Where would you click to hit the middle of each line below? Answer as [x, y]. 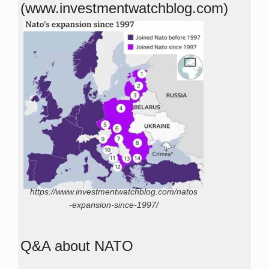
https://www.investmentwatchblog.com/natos [113, 192]
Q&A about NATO [77, 246]
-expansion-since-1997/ [113, 205]
